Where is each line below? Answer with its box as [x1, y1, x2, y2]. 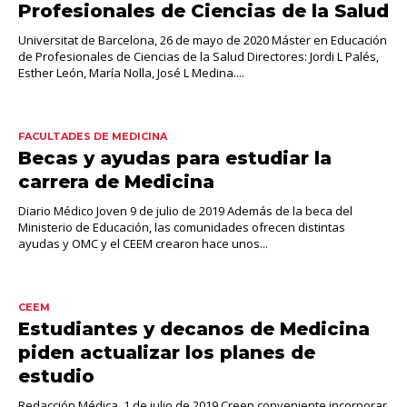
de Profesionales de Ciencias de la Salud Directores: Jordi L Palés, [18, 48, 379, 65]
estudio [18, 365, 94, 388]
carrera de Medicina [18, 171, 214, 194]
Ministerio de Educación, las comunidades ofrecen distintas [18, 219, 345, 236]
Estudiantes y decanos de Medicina [18, 318, 370, 341]
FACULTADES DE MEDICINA [18, 130, 167, 144]
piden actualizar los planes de [18, 342, 315, 364]
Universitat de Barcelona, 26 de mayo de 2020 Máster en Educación [18, 32, 387, 49]
